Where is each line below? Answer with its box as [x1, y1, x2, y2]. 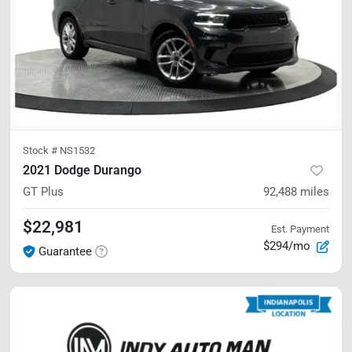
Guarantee [38, 244, 92, 258]
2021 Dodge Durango [23, 162, 141, 178]
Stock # [23, 144, 60, 156]
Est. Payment [271, 223, 329, 235]
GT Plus [23, 184, 64, 199]
